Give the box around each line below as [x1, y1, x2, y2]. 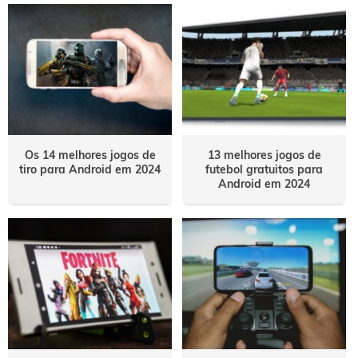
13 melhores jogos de [207, 148, 321, 162]
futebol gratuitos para [205, 162, 324, 177]
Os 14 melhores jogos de [24, 148, 156, 162]
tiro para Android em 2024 [19, 162, 161, 177]
